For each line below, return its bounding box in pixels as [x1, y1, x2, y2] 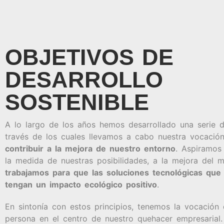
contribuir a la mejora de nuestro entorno [5, 143, 175, 153]
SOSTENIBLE [5, 89, 149, 115]
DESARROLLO [5, 66, 163, 92]
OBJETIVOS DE [5, 44, 173, 70]
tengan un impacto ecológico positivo [5, 179, 157, 189]
